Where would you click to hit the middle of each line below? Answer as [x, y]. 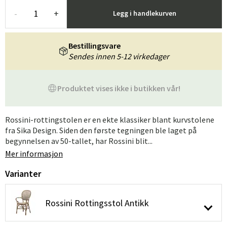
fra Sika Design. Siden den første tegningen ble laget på [101, 130]
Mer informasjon [34, 154]
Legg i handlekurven [144, 13]
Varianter [23, 174]
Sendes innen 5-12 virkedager [119, 56]
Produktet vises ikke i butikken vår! [119, 88]
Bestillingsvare [94, 46]
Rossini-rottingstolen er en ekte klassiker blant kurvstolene [110, 120]
